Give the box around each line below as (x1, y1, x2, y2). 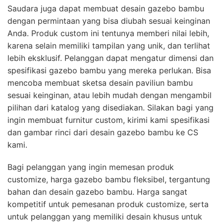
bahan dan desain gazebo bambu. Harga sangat (7, 186, 187, 197)
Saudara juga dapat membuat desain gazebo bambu (7, 3, 204, 13)
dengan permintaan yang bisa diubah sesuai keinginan (7, 15, 210, 26)
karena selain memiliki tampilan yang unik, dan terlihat (7, 40, 210, 51)
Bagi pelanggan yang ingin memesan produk (7, 162, 174, 172)
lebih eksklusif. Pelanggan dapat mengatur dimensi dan (7, 53, 214, 63)
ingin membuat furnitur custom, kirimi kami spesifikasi (7, 114, 210, 125)
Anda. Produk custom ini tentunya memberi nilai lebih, (7, 28, 209, 38)
